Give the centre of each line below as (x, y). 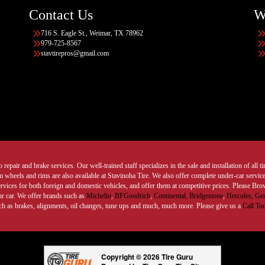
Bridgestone (206, 195)
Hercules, (240, 195)
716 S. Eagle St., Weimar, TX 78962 (92, 33)
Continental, (170, 195)
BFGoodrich (132, 195)
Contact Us (61, 14)
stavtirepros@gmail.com (75, 53)
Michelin (98, 195)
